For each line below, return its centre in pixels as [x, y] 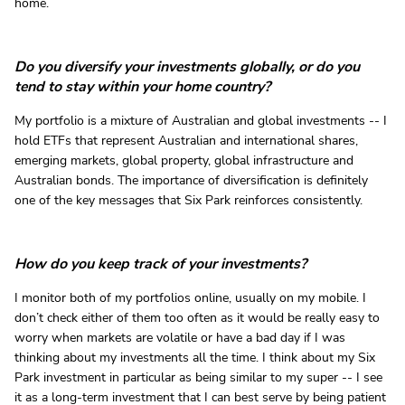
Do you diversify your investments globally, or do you [187, 66]
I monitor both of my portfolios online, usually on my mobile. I [190, 297]
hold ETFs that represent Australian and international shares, [186, 140]
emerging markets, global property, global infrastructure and [184, 160]
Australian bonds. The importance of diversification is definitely [191, 180]
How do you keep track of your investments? [160, 264]
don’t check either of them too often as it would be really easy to [197, 317]
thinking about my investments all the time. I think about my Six [195, 357]
